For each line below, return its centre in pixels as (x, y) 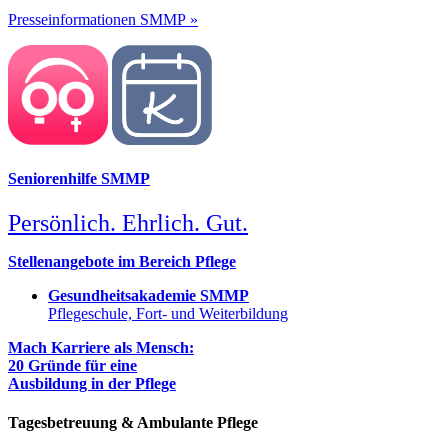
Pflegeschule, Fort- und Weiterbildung (168, 313)
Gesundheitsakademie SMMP (148, 295)
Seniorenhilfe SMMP (79, 179)
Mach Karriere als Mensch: (101, 347)
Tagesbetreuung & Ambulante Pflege (133, 422)
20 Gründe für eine (72, 365)
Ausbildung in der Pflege (92, 383)
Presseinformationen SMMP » (103, 19)
